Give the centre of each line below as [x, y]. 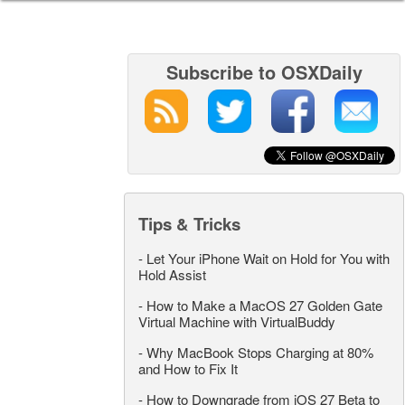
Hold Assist [172, 275]
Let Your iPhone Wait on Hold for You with [268, 259]
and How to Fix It [188, 369]
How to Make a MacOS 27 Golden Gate [264, 306]
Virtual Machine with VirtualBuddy [237, 322]
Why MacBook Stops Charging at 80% [260, 353]
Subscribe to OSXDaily [264, 72]
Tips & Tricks [189, 224]
